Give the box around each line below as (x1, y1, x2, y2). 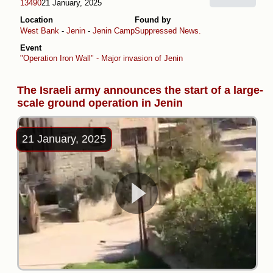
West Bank (20, 26, 59, 35)
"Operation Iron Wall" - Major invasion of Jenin (20, 54, 183, 63)
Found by (135, 15, 171, 25)
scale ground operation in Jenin (17, 97, 183, 110)
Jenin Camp (93, 26, 135, 35)
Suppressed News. (135, 26, 201, 35)
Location (20, 15, 53, 25)
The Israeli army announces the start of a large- (17, 84, 263, 97)
